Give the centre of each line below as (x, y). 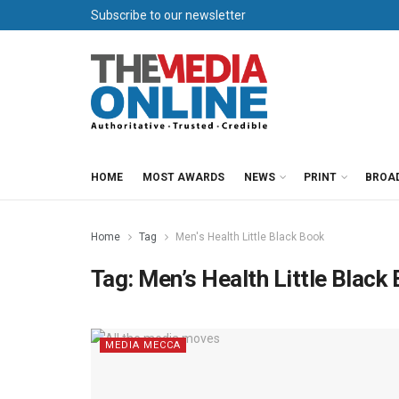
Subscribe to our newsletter (168, 15)
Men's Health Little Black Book (250, 237)
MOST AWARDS (183, 177)
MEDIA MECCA (143, 345)
